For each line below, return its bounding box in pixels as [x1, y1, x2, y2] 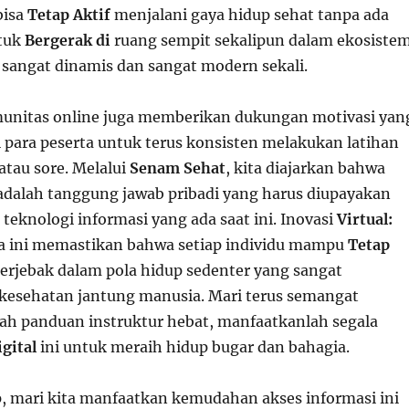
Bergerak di [24, 31, 110, 49]
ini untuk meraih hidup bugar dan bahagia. [36, 338, 350, 356]
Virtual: [336, 210, 393, 228]
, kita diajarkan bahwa [225, 159, 385, 177]
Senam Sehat [129, 159, 225, 177]
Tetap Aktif [26, 5, 110, 24]
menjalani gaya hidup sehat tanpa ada [110, 5, 389, 24]
